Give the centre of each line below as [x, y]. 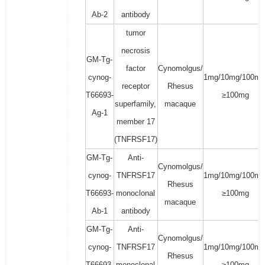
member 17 [135, 122]
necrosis [135, 51]
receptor [135, 86]
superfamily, [136, 104]
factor [135, 69]
